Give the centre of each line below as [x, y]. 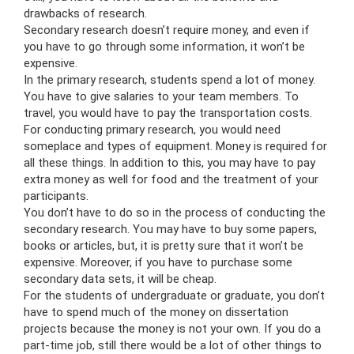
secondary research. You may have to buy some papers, [170, 229]
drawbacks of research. [85, 13]
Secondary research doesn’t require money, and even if [167, 30]
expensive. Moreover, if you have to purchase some [158, 262]
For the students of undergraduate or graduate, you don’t [174, 295]
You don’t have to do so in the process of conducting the [175, 212]
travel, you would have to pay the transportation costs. [168, 113]
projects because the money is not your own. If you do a [172, 328]
